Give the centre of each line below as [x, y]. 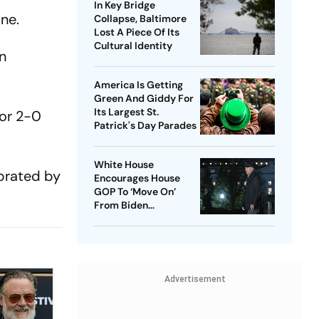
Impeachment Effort [141, 219]
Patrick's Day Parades [145, 126]
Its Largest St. [126, 112]
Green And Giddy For [143, 99]
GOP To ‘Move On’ [135, 192]
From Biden [121, 205]
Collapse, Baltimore [140, 19]
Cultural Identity [133, 46]
